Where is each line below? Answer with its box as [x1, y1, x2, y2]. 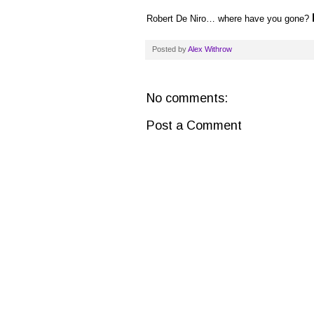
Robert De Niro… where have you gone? [146, 13, 312, 25]
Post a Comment [146, 118, 242, 133]
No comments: [146, 91, 228, 106]
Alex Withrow [188, 45, 232, 54]
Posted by [152, 45, 188, 54]
